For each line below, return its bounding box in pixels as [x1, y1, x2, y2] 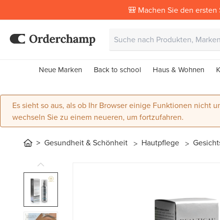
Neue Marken [39, 64, 82, 75]
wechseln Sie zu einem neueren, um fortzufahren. [12, 111, 184, 122]
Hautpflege [141, 137, 181, 148]
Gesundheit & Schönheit [44, 137, 130, 148]
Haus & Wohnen [153, 64, 204, 75]
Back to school [94, 64, 141, 75]
